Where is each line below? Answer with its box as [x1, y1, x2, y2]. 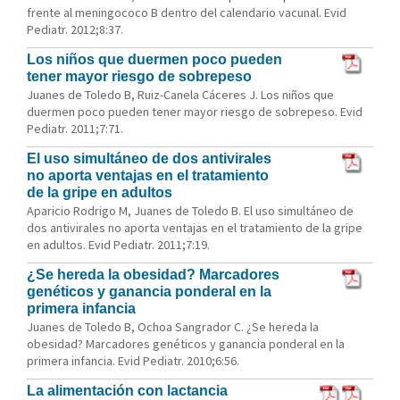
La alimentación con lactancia [27, 383, 228, 398]
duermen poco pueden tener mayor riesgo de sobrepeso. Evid [27, 104, 362, 120]
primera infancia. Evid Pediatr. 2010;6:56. [27, 353, 239, 369]
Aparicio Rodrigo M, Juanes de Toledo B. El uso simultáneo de [27, 203, 354, 219]
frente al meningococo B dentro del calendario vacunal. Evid [27, 4, 346, 21]
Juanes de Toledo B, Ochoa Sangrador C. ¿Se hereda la [27, 319, 319, 335]
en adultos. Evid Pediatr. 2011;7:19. [27, 237, 210, 253]
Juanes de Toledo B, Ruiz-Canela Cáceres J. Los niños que [27, 87, 334, 103]
